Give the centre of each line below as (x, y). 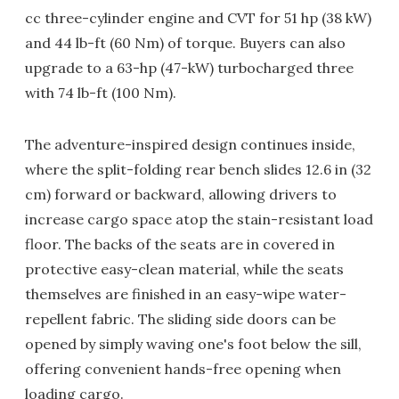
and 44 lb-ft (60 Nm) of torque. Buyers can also (185, 43)
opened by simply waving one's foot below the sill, (193, 344)
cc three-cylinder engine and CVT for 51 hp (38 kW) (198, 18)
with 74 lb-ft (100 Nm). (101, 93)
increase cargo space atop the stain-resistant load (199, 220)
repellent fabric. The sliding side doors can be (180, 319)
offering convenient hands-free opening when (183, 369)
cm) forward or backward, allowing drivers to (181, 195)
